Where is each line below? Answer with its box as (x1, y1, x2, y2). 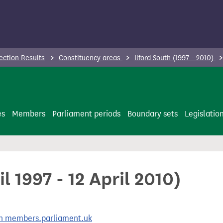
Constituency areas (59, 54, 122, 62)
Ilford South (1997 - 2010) (134, 54, 216, 62)
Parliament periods (52, 109, 120, 118)
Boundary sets (127, 109, 178, 118)
